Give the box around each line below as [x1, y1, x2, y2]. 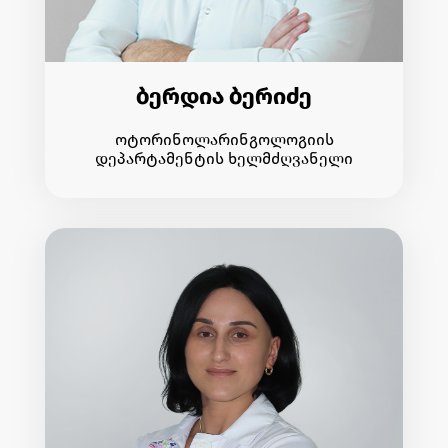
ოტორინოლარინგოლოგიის [114, 129, 334, 149]
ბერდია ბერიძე [136, 81, 312, 110]
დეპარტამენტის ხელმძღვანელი [95, 148, 353, 168]
